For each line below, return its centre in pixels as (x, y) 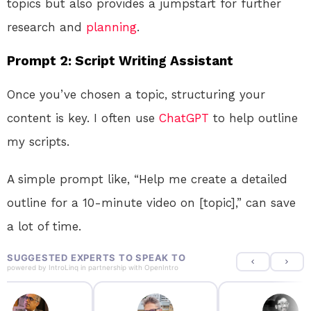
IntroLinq (64, 268)
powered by (28, 268)
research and (47, 27)
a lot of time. (44, 227)
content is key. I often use (83, 118)
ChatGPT (184, 118)
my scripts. (38, 142)
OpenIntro (161, 268)
